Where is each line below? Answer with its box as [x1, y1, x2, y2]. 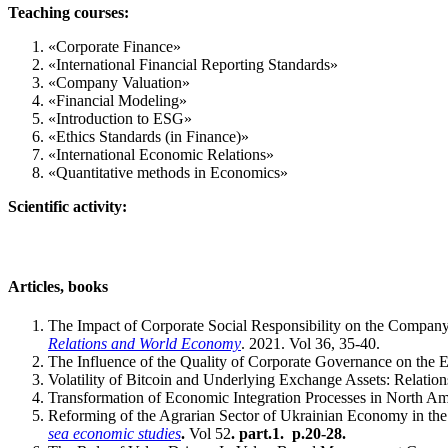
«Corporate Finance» [48, 37, 181, 55]
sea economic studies [48, 425, 181, 443]
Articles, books [8, 277, 108, 295]
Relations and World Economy [48, 335, 241, 353]
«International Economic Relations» [48, 145, 274, 163]
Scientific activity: [8, 197, 127, 215]
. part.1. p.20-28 [231, 425, 342, 443]
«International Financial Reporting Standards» [48, 55, 338, 73]
